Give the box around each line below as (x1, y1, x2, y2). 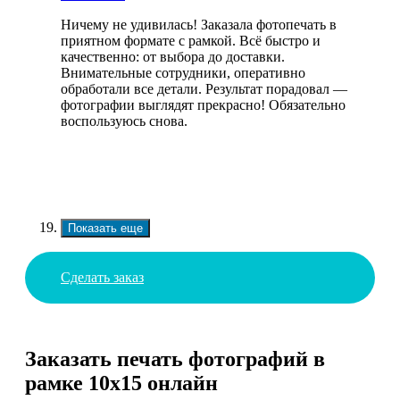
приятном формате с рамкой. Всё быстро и (61, 32, 321, 48)
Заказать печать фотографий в (25, 347, 325, 371)
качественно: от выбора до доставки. (61, 48, 285, 64)
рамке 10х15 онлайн (25, 371, 218, 396)
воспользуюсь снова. (61, 112, 187, 129)
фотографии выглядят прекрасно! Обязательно (61, 96, 346, 112)
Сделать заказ (61, 269, 144, 285)
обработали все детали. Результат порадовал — (61, 80, 347, 96)
